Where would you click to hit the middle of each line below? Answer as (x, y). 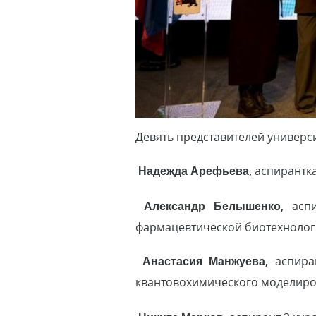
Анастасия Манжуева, (208, 261)
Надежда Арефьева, (197, 171)
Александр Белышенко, (214, 206)
